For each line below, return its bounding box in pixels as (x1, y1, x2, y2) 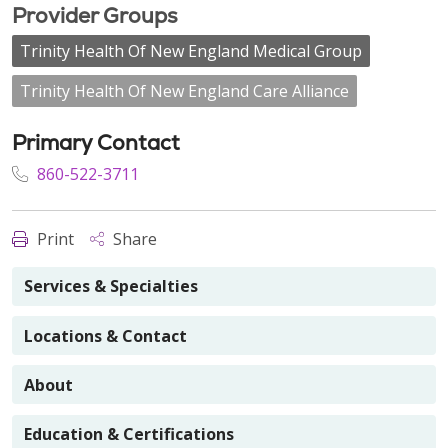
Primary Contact (12, 129, 180, 156)
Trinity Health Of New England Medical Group (20, 40, 362, 62)
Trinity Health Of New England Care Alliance (20, 80, 349, 102)
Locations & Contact (24, 324, 187, 347)
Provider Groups (12, 2, 178, 29)
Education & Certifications (24, 423, 234, 446)
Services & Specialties (24, 275, 198, 298)
